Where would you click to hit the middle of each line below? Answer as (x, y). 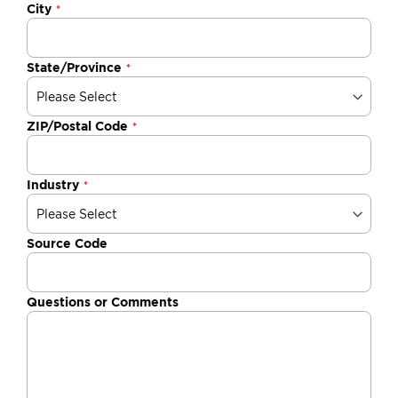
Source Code (67, 243)
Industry (53, 185)
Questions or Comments (103, 302)
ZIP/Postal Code (77, 126)
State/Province (74, 68)
